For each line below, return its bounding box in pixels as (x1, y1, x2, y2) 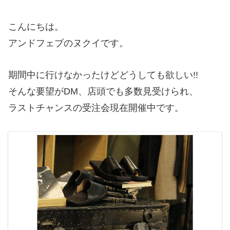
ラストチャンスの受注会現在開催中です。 (8, 103, 184, 113)
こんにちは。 (8, 21, 64, 32)
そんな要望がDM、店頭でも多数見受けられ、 (8, 86, 198, 97)
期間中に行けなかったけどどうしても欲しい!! (8, 70, 198, 81)
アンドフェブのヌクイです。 (8, 37, 128, 48)
